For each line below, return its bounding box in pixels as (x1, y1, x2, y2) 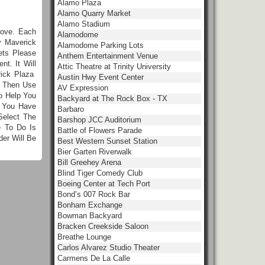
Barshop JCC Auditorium (57, 115, 141, 124)
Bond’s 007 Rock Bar (57, 190, 130, 199)
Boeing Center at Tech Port (57, 179, 150, 188)
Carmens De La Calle (57, 254, 130, 263)
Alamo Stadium (57, 20, 110, 28)
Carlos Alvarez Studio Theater (57, 243, 160, 252)
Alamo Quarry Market (57, 9, 131, 18)
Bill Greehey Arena (57, 158, 121, 167)
